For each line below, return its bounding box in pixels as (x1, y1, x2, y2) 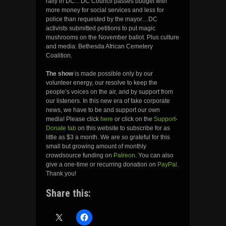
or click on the (115, 116, 154, 123)
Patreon (114, 152, 135, 159)
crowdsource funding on (46, 152, 114, 159)
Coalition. (46, 52, 72, 60)
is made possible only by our (73, 70, 153, 78)
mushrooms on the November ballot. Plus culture (46, 34, 179, 41)
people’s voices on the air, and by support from (46, 88, 173, 96)
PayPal (157, 161, 177, 168)
